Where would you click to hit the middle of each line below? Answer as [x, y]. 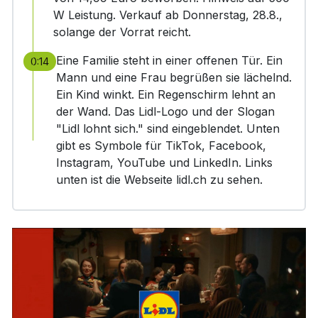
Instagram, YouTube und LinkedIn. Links [164, 163]
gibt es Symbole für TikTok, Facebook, [161, 146]
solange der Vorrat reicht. [122, 32]
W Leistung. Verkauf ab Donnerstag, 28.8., [168, 15]
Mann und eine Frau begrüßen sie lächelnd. [174, 77]
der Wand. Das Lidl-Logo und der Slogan [165, 111]
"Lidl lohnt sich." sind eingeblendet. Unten [168, 128]
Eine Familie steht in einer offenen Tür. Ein [169, 60]
